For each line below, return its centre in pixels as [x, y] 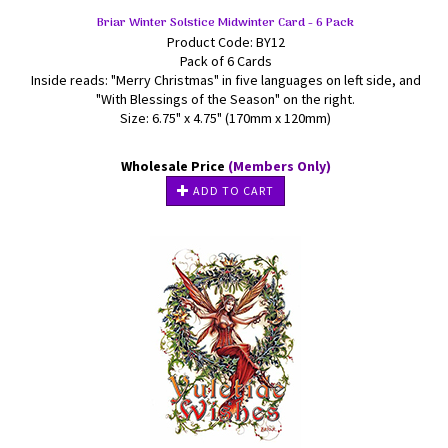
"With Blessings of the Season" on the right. [225, 99]
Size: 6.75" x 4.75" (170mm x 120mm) [225, 118]
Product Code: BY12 [225, 42]
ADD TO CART [232, 190]
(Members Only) [279, 166]
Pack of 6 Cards [225, 61]
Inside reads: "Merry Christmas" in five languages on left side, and [225, 80]
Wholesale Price [174, 166]
